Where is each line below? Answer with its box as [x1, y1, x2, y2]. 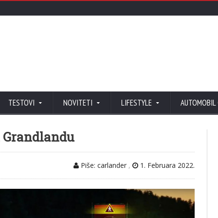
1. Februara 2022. [138, 161, 195, 170]
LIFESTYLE [121, 97, 152, 108]
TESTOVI [8, 97, 35, 108]
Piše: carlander [79, 161, 127, 170]
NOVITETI [63, 97, 92, 108]
